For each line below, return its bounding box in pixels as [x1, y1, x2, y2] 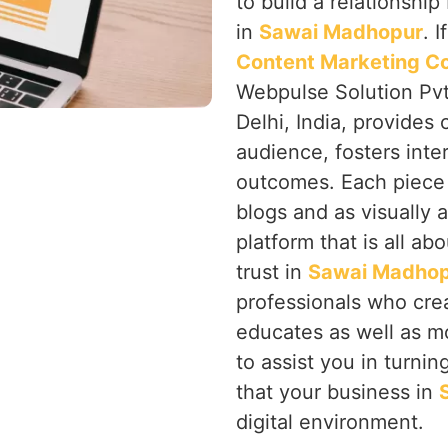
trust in [236, 260, 308, 284]
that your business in [236, 380, 439, 404]
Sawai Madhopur [259, 20, 423, 44]
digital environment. [236, 410, 424, 434]
